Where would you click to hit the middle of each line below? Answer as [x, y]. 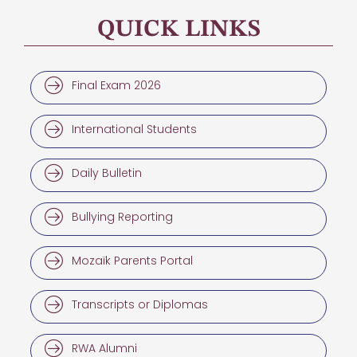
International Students [134, 129]
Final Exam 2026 [116, 85]
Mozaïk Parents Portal [132, 260]
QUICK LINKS [178, 29]
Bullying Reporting [122, 216]
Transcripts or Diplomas [140, 304]
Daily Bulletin [107, 173]
